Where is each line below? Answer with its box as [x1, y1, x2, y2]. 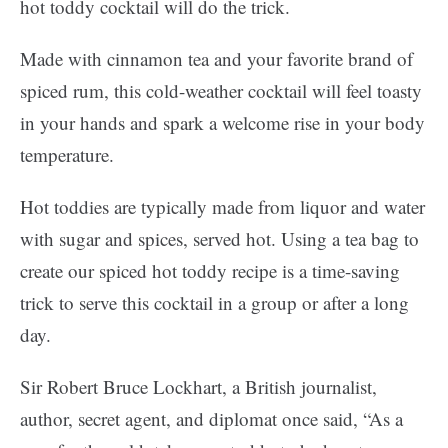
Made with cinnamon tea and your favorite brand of [20, 46, 413, 71]
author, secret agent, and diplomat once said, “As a [20, 406, 403, 431]
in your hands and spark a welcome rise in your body [20, 110, 425, 135]
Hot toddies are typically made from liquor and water [20, 194, 425, 219]
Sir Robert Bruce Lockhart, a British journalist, [20, 374, 377, 399]
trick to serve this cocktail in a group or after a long [20, 290, 409, 315]
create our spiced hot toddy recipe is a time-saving [20, 258, 400, 283]
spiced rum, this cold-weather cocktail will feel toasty [20, 78, 422, 103]
